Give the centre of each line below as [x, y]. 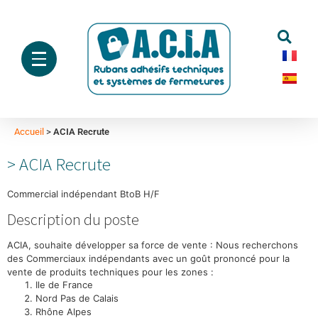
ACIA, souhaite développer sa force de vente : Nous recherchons [153, 245]
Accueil [29, 132]
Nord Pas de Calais [77, 298]
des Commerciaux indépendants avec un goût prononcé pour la [148, 259]
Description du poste [73, 219]
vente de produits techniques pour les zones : [110, 272]
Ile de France [64, 284]
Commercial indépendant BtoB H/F [83, 194]
